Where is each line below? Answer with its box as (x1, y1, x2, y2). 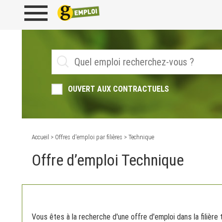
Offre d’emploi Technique (32, 151, 184, 169)
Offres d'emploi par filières (55, 133, 122, 141)
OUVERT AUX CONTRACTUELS (68, 84, 169, 94)
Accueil (32, 133, 49, 141)
